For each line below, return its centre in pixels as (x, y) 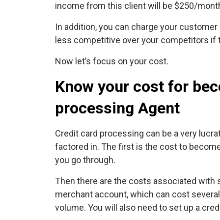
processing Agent (117, 108)
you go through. (85, 160)
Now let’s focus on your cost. (112, 61)
